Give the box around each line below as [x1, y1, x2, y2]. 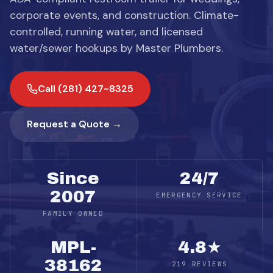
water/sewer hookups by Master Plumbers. [10, 41, 223, 55]
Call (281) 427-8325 [38, 82, 133, 95]
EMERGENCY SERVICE [156, 191, 243, 199]
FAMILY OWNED [43, 209, 104, 218]
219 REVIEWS [171, 260, 228, 268]
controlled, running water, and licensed [10, 25, 203, 38]
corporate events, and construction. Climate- [10, 9, 239, 22]
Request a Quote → [27, 118, 122, 130]
